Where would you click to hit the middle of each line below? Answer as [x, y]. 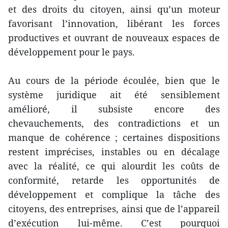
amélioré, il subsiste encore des [114, 109]
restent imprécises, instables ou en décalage [114, 151]
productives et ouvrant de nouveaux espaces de [114, 37]
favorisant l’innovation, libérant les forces [114, 23]
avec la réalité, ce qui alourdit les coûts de [114, 166]
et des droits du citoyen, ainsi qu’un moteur [114, 9]
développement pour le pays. [72, 52]
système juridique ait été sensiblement [114, 94]
